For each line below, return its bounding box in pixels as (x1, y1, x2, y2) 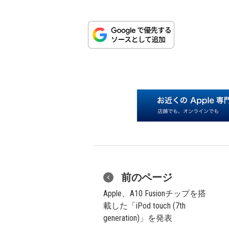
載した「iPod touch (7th (103, 201, 186, 211)
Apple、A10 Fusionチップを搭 (103, 189, 206, 198)
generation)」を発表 (103, 213, 172, 223)
